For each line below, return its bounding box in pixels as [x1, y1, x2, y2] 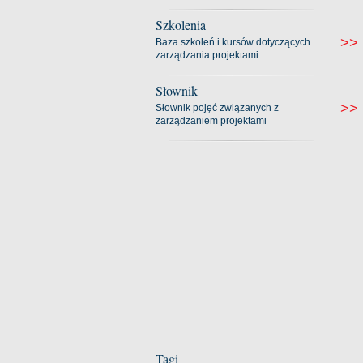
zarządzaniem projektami [156, 115, 267, 126]
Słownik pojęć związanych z [156, 102, 279, 113]
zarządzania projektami [156, 49, 258, 61]
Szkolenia [156, 16, 206, 33]
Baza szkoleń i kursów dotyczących [156, 36, 310, 48]
